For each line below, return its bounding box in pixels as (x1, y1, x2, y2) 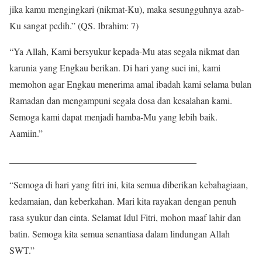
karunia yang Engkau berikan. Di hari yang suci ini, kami (9, 61, 220, 74)
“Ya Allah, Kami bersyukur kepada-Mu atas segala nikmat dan (9, 45, 240, 58)
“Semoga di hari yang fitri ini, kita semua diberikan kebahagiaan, (9, 178, 248, 191)
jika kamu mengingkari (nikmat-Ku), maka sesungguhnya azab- (9, 3, 244, 16)
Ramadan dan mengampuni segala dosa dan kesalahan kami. (9, 94, 232, 107)
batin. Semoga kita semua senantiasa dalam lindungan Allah (9, 227, 230, 240)
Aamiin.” (9, 127, 43, 140)
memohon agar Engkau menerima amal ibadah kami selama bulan (9, 78, 251, 91)
